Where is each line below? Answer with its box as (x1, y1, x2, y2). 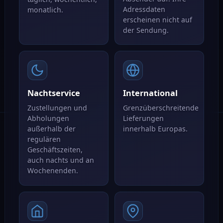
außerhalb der (27, 124, 76, 134)
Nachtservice (27, 88, 80, 99)
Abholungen (27, 113, 69, 123)
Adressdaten (122, 4, 165, 14)
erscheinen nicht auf (122, 14, 192, 24)
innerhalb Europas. (122, 124, 188, 134)
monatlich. (27, 5, 63, 15)
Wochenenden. (27, 166, 78, 176)
